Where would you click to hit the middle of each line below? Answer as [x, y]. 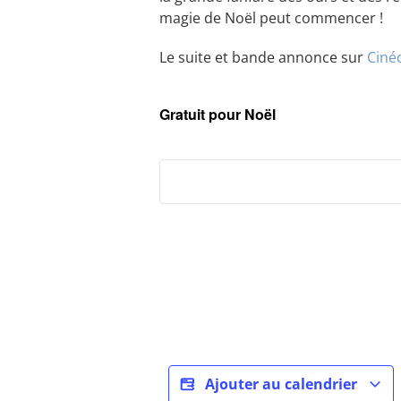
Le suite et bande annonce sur [263, 57]
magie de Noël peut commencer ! [271, 18]
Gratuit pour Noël [218, 114]
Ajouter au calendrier [281, 384]
